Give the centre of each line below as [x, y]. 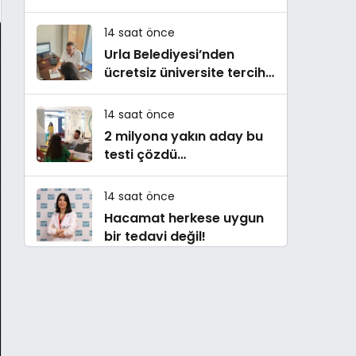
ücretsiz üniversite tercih [185, 73]
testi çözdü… [145, 155]
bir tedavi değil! [155, 236]
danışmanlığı [146, 91]
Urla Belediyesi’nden [169, 54]
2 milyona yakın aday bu [184, 136]
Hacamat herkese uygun [184, 218]
